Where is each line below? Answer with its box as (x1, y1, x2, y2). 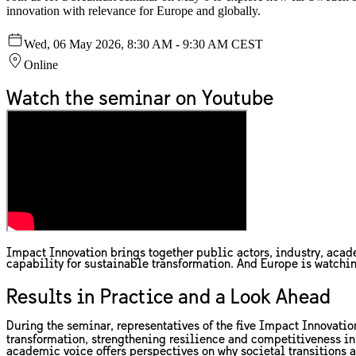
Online (24, 57, 58, 72)
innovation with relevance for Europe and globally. (6, 3, 261, 17)
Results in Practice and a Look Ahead (6, 288, 331, 308)
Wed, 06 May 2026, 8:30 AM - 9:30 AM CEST (24, 37, 263, 51)
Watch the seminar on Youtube (6, 90, 273, 110)
